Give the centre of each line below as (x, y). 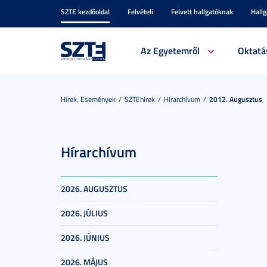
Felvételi (140, 12)
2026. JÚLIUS (84, 213)
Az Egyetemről (170, 50)
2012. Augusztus (236, 99)
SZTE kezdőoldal (85, 12)
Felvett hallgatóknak (202, 12)
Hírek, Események (88, 99)
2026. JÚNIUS (85, 237)
